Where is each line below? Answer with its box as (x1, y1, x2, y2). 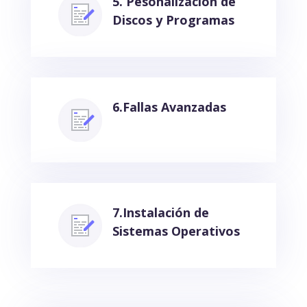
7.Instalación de (112, 204, 209, 221)
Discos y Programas (112, 11, 234, 28)
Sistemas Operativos (112, 222, 240, 239)
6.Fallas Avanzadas (112, 98, 226, 115)
